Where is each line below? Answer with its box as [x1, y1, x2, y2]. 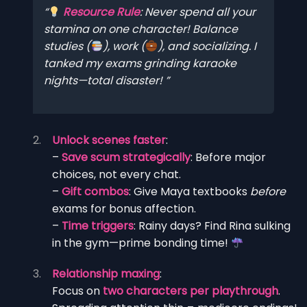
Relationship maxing [52, 265, 160, 282]
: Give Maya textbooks [129, 183, 250, 199]
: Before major [191, 149, 266, 165]
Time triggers [62, 217, 134, 234]
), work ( [103, 38, 146, 55]
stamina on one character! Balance [44, 21, 238, 38]
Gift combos [62, 183, 129, 199]
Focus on [52, 282, 103, 299]
